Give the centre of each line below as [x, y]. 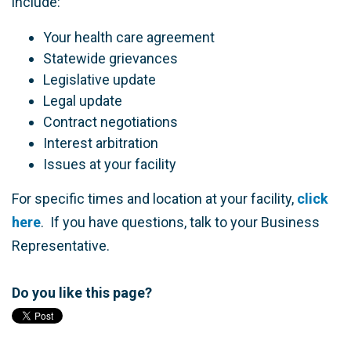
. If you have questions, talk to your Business [180, 222]
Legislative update [100, 80]
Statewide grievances [110, 58]
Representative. [61, 246]
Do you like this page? [82, 293]
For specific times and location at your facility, [154, 199]
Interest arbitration [101, 143]
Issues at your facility [110, 164]
